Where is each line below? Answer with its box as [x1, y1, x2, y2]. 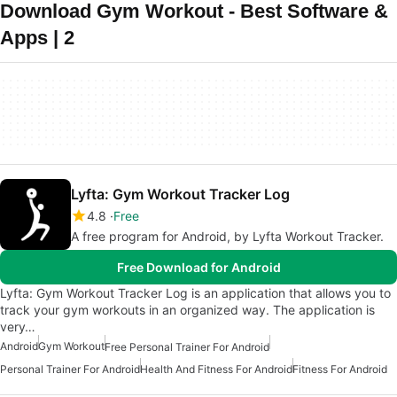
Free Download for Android [116, 260, 281, 275]
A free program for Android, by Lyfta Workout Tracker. [71, 229, 384, 244]
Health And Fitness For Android [140, 362, 292, 377]
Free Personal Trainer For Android [105, 340, 269, 354]
